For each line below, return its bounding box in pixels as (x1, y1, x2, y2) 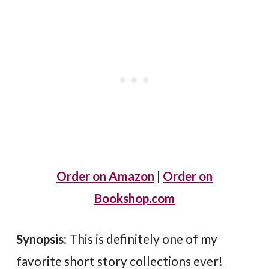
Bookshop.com (94, 190, 175, 206)
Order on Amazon (56, 168, 154, 184)
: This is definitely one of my (64, 231, 218, 247)
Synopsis (16, 231, 64, 247)
